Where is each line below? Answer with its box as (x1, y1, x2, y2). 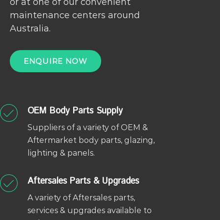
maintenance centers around (10, 10, 140, 21)
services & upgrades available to (27, 206, 152, 215)
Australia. (10, 23, 51, 34)
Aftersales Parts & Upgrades (27, 175, 139, 188)
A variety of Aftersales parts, (27, 193, 135, 202)
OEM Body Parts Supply (27, 105, 123, 117)
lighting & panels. (27, 148, 95, 158)
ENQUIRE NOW (24, 56, 87, 66)
